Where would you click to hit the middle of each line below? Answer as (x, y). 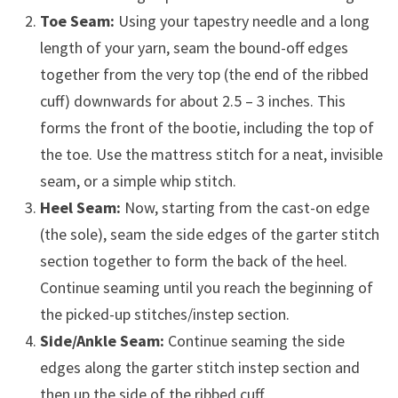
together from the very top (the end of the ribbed (204, 74)
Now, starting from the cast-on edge (245, 207)
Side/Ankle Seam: (102, 340)
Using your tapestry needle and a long (242, 20)
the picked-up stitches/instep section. (164, 314)
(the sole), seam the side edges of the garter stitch (209, 234)
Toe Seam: (77, 20)
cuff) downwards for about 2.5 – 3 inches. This (192, 100)
